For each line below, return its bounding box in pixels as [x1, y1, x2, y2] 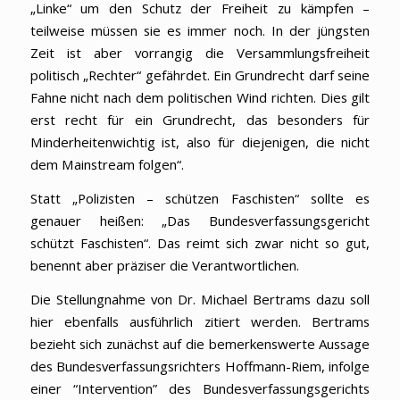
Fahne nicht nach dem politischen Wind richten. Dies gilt [29, 88, 371, 107]
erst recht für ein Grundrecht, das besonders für [29, 111, 371, 129]
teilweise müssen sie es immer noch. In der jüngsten [29, 21, 371, 40]
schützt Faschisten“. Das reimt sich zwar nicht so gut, [29, 234, 371, 253]
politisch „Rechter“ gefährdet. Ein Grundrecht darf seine [29, 66, 371, 85]
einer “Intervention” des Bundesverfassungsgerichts [29, 379, 371, 397]
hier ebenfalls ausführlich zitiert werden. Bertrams [29, 312, 371, 330]
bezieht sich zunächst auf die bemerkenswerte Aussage [29, 334, 371, 353]
